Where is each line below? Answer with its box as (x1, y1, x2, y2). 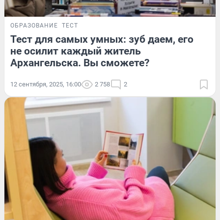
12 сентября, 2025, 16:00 (10, 80, 81, 88)
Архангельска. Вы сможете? (10, 56, 149, 69)
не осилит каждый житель (10, 45, 141, 57)
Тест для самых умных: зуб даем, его (10, 33, 193, 45)
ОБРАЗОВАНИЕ (10, 22, 58, 29)
